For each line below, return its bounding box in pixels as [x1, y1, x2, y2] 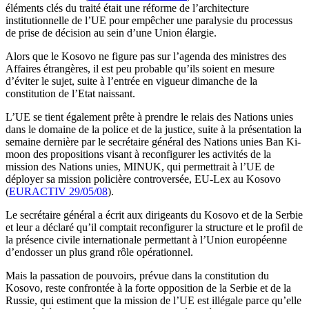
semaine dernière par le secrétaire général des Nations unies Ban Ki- [6, 136, 301, 148]
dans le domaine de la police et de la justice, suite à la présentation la [6, 123, 301, 136]
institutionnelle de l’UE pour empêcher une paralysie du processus [6, 14, 292, 27]
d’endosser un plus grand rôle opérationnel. [6, 246, 196, 259]
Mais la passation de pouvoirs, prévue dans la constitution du [6, 270, 269, 282]
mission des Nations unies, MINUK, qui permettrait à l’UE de [6, 161, 275, 173]
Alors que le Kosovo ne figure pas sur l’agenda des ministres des [6, 50, 286, 63]
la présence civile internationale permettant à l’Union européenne [6, 234, 287, 246]
